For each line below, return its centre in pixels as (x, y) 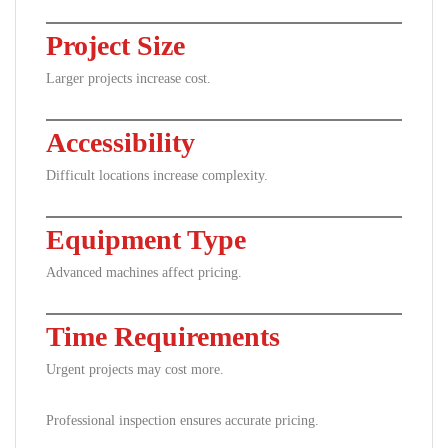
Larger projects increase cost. (128, 78)
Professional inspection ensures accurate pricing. (182, 420)
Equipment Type (146, 239)
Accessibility (120, 142)
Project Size (115, 45)
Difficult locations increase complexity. (157, 175)
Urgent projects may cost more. (135, 369)
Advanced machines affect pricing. (144, 272)
